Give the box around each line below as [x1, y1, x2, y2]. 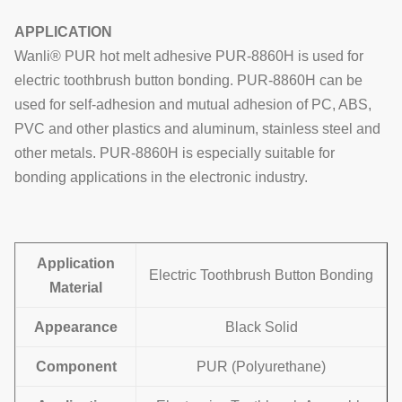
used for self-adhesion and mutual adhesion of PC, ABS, [14, 97, 371, 112]
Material [49, 280, 102, 295]
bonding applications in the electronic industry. [14, 170, 308, 185]
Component [35, 359, 117, 374]
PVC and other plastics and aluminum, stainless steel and [14, 121, 380, 136]
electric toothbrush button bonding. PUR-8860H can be [14, 73, 363, 88]
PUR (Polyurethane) [197, 359, 326, 374]
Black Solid [224, 319, 298, 335]
